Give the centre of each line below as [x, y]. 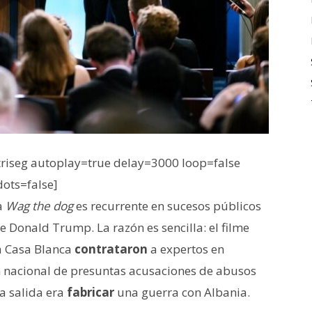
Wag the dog [39, 205]
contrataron [111, 249]
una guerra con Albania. [182, 292]
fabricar [91, 292]
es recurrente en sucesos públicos [167, 205]
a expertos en [186, 249]
